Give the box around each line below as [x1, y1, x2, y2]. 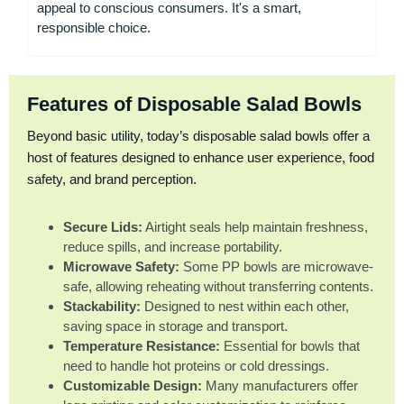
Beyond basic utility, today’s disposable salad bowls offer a [27, 128, 370, 143]
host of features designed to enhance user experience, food [27, 150, 374, 165]
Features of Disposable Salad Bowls [27, 93, 362, 115]
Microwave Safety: [63, 259, 179, 274]
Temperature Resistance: [63, 338, 220, 353]
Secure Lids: [63, 219, 142, 234]
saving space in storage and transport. [63, 318, 288, 334]
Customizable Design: [63, 378, 202, 393]
